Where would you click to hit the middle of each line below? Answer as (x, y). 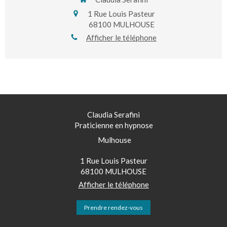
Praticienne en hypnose (113, 125)
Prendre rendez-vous (113, 208)
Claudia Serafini (113, 115)
